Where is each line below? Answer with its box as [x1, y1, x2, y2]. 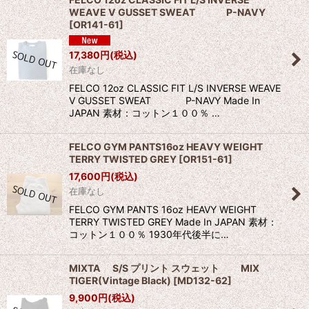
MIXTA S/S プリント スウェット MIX [69, 262, 259, 275]
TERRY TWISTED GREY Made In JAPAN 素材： [69, 216, 277, 228]
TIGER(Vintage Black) [69, 275, 171, 287]
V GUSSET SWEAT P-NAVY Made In [69, 94, 260, 107]
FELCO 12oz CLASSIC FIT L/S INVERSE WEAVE [69, 82, 281, 94]
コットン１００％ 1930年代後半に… [69, 228, 229, 241]
